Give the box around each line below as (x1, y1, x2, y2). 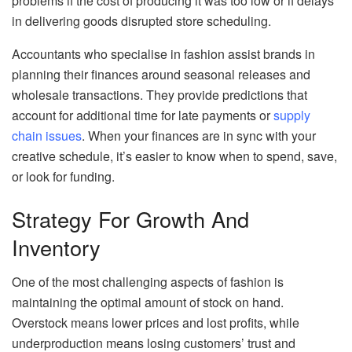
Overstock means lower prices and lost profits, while (12, 313, 299, 332)
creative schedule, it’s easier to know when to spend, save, (12, 147, 337, 166)
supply (273, 106, 310, 125)
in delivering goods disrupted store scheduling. (12, 12, 271, 31)
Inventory (12, 231, 101, 262)
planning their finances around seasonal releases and (12, 65, 310, 84)
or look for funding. (12, 167, 115, 186)
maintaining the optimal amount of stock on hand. (12, 293, 284, 312)
